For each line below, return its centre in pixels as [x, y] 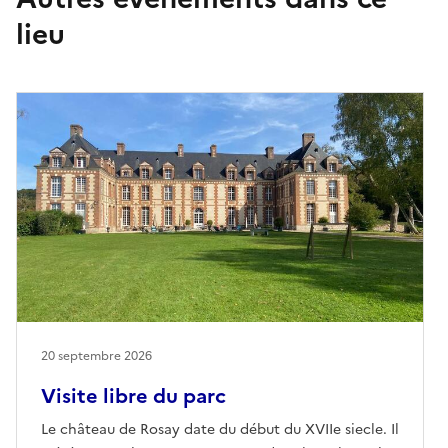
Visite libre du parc [133, 395]
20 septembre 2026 [96, 355]
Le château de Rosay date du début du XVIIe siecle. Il [220, 429]
